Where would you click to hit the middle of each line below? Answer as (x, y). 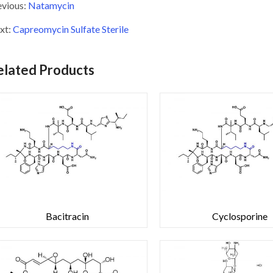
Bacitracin (68, 216)
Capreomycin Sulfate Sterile (71, 29)
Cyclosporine (240, 216)
